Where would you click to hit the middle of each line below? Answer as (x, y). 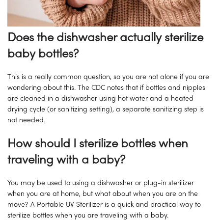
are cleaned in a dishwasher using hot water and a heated (100, 99)
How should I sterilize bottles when (98, 144)
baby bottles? (43, 55)
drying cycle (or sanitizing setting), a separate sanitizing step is (106, 110)
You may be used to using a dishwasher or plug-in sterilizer (101, 184)
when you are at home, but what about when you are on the (103, 194)
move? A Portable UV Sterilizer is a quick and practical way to (104, 205)
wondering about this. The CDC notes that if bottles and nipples (106, 88)
